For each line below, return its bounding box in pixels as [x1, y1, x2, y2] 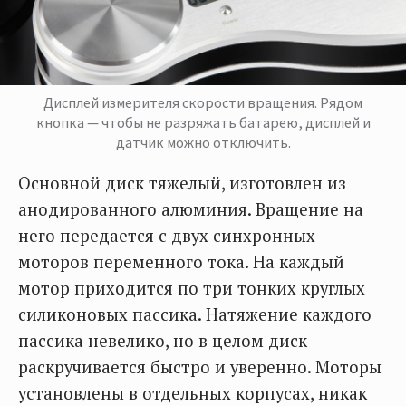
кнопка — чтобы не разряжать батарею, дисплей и [35, 113, 371, 132]
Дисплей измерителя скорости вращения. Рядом [43, 93, 362, 112]
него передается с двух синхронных [18, 225, 315, 247]
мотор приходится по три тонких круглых [18, 277, 365, 300]
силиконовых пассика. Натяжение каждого [18, 304, 372, 326]
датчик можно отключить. [115, 133, 291, 152]
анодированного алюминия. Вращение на [18, 198, 363, 221]
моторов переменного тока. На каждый [18, 251, 344, 274]
